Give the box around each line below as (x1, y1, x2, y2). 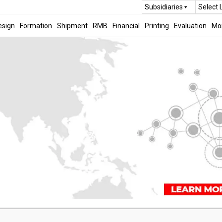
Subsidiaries (144, 3, 183, 11)
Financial (112, 21, 140, 30)
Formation (19, 21, 52, 30)
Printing (144, 21, 169, 30)
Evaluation (173, 21, 207, 30)
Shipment (56, 21, 88, 30)
